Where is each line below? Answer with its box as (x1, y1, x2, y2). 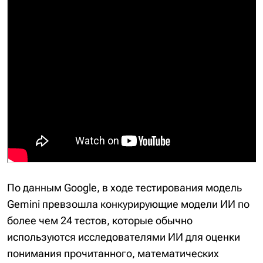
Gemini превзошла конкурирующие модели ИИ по (7, 197, 249, 210)
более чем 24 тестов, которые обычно (7, 214, 193, 227)
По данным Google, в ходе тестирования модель (7, 181, 242, 194)
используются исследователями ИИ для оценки (7, 230, 240, 243)
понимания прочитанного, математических (7, 247, 219, 259)
